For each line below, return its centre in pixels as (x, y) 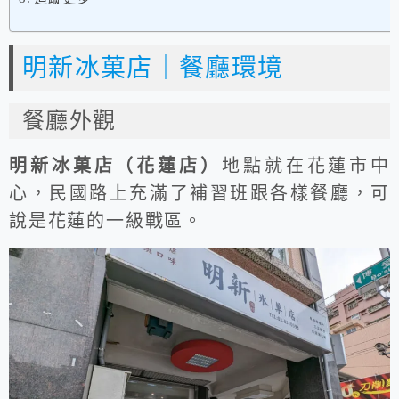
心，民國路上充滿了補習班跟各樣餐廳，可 (199, 193)
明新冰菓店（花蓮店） (115, 165)
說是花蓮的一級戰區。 (106, 220)
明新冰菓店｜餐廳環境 (153, 68)
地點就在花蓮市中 (305, 165)
